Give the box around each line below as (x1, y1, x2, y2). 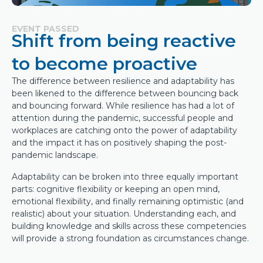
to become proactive (12, 52, 197, 75)
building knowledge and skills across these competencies (12, 220, 246, 231)
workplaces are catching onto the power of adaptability (12, 124, 237, 136)
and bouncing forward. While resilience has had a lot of (12, 100, 234, 111)
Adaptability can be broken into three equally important (12, 171, 238, 182)
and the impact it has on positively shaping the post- (12, 137, 227, 148)
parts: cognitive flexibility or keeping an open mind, (12, 183, 220, 194)
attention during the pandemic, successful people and (12, 112, 233, 123)
